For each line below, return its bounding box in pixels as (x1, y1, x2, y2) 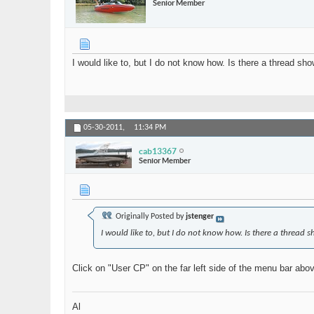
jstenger (186, 212, 214, 221)
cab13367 (139, 146, 177, 156)
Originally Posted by (114, 212, 186, 221)
